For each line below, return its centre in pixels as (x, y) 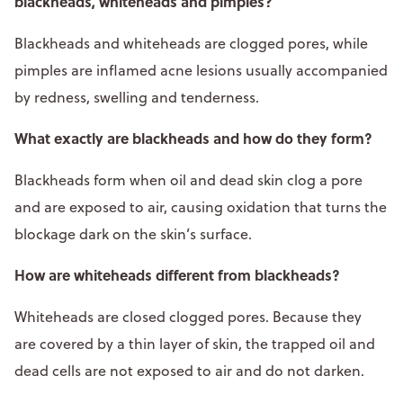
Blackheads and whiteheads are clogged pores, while (191, 43)
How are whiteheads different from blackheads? (177, 274)
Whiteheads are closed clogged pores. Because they (188, 316)
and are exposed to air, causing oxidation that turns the (201, 206)
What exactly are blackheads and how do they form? (193, 138)
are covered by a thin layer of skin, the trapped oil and (195, 343)
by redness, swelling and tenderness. (139, 97)
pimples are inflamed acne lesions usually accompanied (201, 70)
